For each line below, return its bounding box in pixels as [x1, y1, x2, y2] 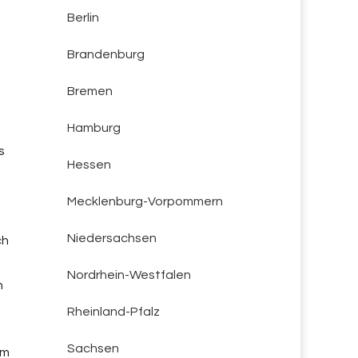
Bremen [66, 85, 113, 97]
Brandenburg [66, 48, 145, 61]
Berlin [66, 11, 99, 24]
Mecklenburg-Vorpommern [66, 195, 223, 208]
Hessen [66, 158, 111, 171]
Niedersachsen [66, 232, 157, 245]
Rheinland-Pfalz [66, 305, 160, 318]
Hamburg [66, 121, 121, 134]
